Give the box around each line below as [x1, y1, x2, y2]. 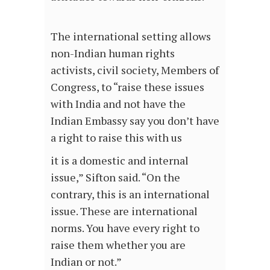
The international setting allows [51, 29, 211, 44]
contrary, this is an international [51, 187, 210, 202]
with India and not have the [51, 96, 186, 111]
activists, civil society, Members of [51, 63, 219, 78]
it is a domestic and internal [51, 153, 189, 168]
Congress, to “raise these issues [51, 80, 204, 95]
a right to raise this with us [51, 130, 182, 145]
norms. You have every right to [51, 221, 199, 236]
